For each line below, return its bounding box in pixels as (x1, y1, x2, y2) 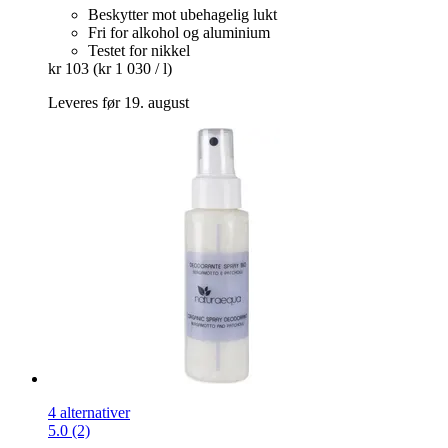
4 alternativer (48, 404, 130, 422)
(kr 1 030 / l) (93, 60, 172, 78)
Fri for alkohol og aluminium (88, 24, 270, 42)
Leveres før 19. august (48, 94, 189, 112)
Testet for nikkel (88, 42, 190, 60)
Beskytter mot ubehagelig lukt (88, 6, 277, 24)
